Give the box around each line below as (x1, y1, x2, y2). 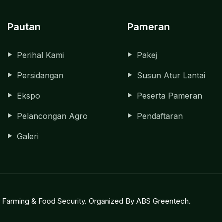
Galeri (16, 131, 39, 141)
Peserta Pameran (136, 90, 202, 101)
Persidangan (16, 70, 63, 80)
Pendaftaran (136, 111, 183, 121)
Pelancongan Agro (16, 111, 88, 121)
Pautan (7, 20, 41, 33)
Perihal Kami (16, 50, 64, 60)
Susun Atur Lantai (136, 70, 205, 80)
